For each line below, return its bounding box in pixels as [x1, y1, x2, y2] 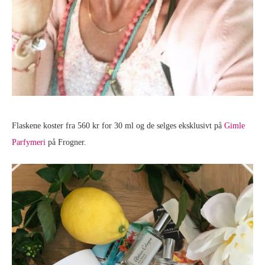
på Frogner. [46, 138, 86, 147]
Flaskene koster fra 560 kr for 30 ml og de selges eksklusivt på [12, 121, 224, 131]
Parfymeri [12, 138, 46, 147]
